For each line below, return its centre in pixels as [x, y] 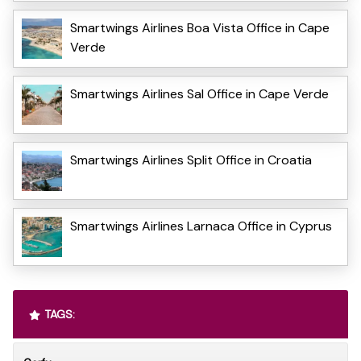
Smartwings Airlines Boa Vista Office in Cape [200, 27]
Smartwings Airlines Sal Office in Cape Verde [199, 93]
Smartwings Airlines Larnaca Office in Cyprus [201, 226]
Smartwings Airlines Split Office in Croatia [191, 160]
